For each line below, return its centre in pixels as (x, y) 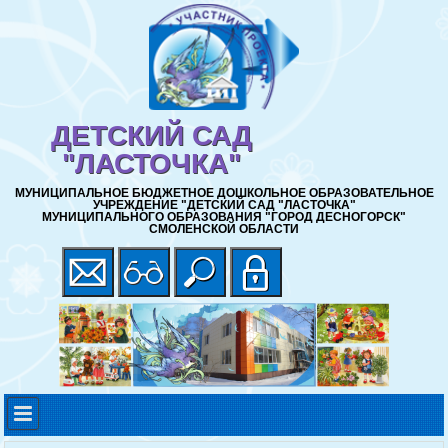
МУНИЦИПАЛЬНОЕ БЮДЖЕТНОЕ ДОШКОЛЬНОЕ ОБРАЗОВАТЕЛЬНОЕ (224, 193)
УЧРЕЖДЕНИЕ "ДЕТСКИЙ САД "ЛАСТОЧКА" (224, 205)
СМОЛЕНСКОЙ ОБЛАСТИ (224, 229)
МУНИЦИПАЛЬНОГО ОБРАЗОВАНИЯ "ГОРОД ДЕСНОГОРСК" (224, 217)
